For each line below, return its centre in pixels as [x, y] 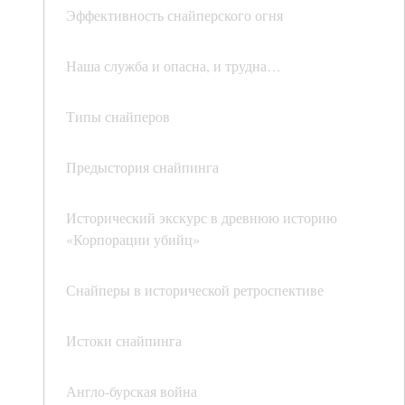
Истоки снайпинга [124, 341]
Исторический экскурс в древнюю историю [202, 218]
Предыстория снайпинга [142, 167]
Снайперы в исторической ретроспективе [195, 290]
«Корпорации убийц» [133, 240]
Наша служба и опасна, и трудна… [174, 66]
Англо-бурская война [132, 391]
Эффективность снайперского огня [174, 15]
